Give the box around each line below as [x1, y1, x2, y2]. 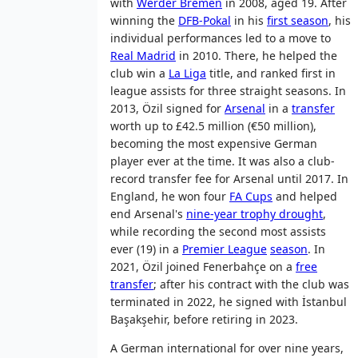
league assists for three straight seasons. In [110, 82, 346, 98]
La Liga [169, 65, 206, 81]
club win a [110, 65, 169, 81]
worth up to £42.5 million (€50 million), [110, 117, 316, 133]
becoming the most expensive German [110, 135, 317, 151]
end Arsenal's [110, 205, 186, 221]
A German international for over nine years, [110, 340, 344, 356]
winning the [110, 12, 178, 28]
